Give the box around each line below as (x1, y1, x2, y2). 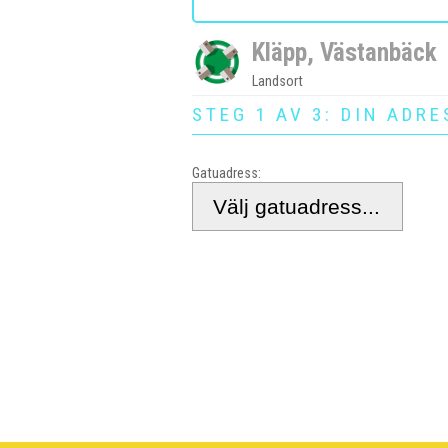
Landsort (252, 72, 303, 90)
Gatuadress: (192, 165, 261, 182)
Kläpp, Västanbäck (252, 37, 437, 67)
